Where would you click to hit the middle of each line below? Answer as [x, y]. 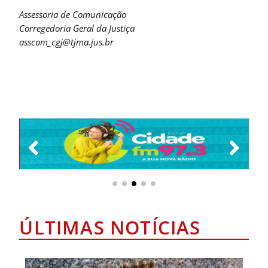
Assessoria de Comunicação [73, 15]
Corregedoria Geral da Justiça [77, 28]
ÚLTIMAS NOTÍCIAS [110, 228]
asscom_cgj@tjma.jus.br [67, 42]
